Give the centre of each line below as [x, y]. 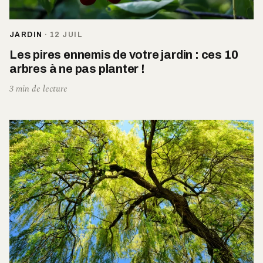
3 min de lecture [38, 89]
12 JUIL [66, 34]
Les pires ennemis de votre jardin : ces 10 [124, 54]
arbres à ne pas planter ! [77, 68]
